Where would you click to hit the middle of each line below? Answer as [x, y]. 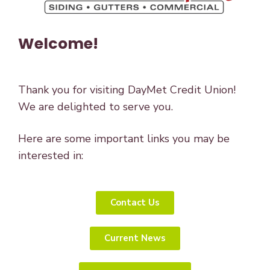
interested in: [51, 155]
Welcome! [58, 44]
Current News [135, 238]
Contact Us [135, 202]
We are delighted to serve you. [96, 107]
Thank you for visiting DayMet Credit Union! [127, 90]
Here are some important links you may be [124, 139]
